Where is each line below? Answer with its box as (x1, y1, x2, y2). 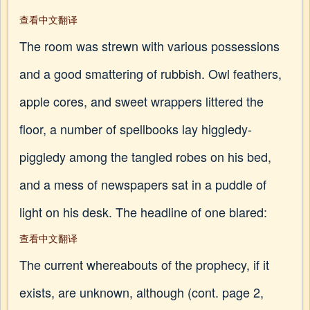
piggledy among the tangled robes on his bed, (19, 147, 271, 165)
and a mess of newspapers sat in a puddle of (19, 175, 266, 193)
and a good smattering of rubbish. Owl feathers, (19, 64, 282, 82)
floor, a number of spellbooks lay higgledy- (19, 120, 252, 138)
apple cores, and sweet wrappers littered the (19, 92, 264, 110)
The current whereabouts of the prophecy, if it (19, 255, 269, 273)
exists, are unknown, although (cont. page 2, (19, 283, 264, 301)
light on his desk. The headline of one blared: (19, 203, 267, 221)
